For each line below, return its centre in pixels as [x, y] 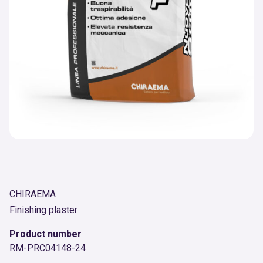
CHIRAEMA [33, 194]
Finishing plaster [43, 210]
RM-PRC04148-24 [48, 248]
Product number [45, 234]
